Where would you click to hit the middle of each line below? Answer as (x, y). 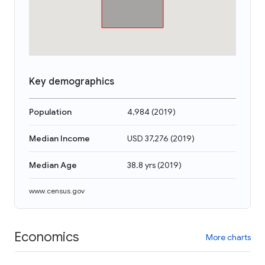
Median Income (59, 138)
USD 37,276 (148, 138)
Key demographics (72, 82)
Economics (46, 237)
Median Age (53, 165)
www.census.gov (57, 191)
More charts (228, 237)
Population (50, 112)
